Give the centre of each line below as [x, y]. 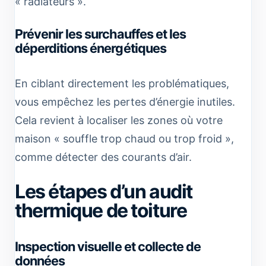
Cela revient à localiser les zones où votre [119, 120]
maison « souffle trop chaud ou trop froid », [124, 138]
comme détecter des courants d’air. [103, 157]
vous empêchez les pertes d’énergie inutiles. [125, 102]
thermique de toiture [101, 210]
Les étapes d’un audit [104, 191]
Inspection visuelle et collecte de [108, 246]
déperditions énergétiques [91, 48]
